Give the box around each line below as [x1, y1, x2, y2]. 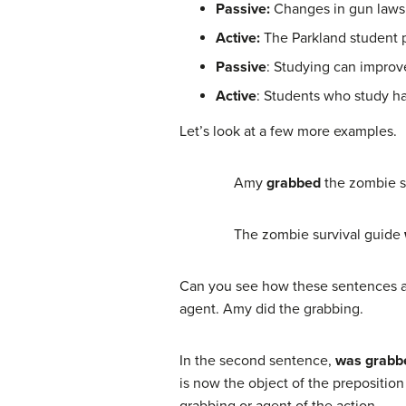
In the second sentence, [179, 351, 335, 370]
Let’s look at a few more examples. [179, 121, 397, 140]
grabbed [263, 173, 324, 192]
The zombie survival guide [234, 225, 401, 244]
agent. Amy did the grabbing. [179, 299, 363, 318]
